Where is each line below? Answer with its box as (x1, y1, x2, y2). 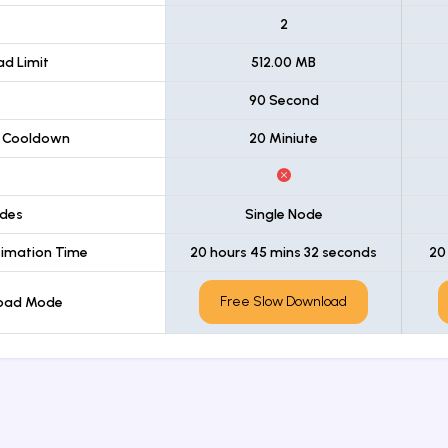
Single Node (244, 205, 323, 223)
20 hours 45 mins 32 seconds (190, 243, 377, 261)
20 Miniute (249, 129, 318, 147)
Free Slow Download (220, 293, 347, 311)
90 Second (248, 91, 319, 109)
